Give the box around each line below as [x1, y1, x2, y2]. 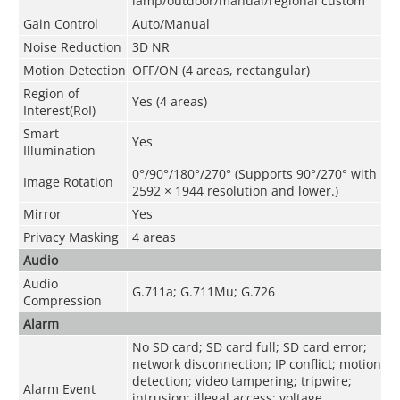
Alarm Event [22, 379, 96, 397]
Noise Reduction [22, 37, 121, 55]
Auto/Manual [131, 14, 210, 32]
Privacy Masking [22, 228, 119, 246]
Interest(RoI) [22, 101, 96, 119]
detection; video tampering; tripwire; [131, 371, 352, 389]
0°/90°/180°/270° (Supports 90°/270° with [131, 164, 377, 182]
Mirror [22, 204, 62, 222]
